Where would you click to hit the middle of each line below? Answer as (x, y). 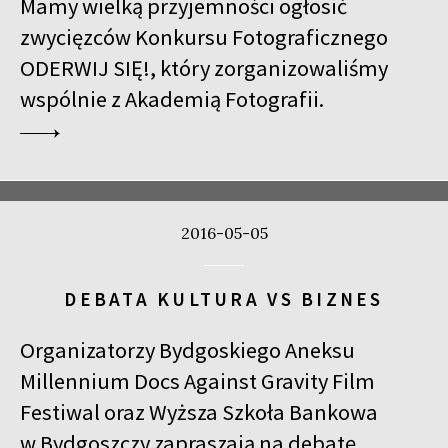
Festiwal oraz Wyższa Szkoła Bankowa (199, 411)
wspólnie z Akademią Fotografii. (172, 98)
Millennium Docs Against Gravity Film (197, 380)
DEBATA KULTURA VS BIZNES (224, 298)
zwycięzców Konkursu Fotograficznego (204, 36)
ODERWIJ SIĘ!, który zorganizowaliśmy (204, 67)
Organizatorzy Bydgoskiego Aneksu (187, 349)
